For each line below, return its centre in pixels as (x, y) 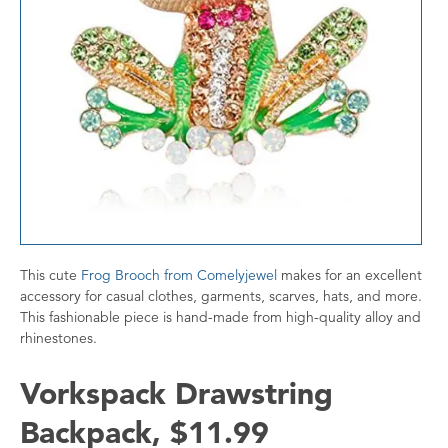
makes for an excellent (349, 275)
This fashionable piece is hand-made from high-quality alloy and (220, 317)
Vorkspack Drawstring (176, 393)
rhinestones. (60, 338)
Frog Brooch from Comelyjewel (179, 275)
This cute (50, 275)
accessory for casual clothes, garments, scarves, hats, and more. (221, 296)
